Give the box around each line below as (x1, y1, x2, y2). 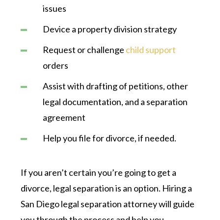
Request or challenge (43, 44, 126, 55)
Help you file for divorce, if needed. (43, 132, 177, 143)
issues (43, 2, 67, 14)
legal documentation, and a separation (43, 96, 188, 107)
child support (126, 44, 176, 55)
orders (43, 59, 69, 71)
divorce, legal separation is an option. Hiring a (21, 182, 192, 193)
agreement (43, 111, 86, 123)
